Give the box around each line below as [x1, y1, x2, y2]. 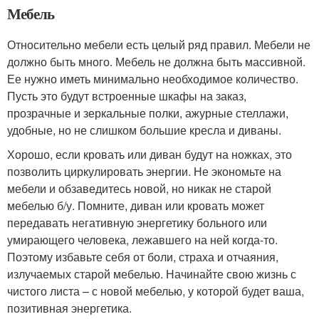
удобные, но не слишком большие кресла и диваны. [7, 122, 281, 139]
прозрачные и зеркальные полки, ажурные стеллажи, [7, 105, 288, 122]
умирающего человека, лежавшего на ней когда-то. [7, 231, 278, 249]
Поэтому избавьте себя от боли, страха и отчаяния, [7, 249, 278, 266]
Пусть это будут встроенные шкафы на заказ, [7, 88, 246, 105]
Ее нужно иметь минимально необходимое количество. [7, 70, 298, 88]
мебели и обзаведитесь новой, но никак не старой [7, 180, 271, 197]
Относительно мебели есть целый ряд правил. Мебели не [7, 36, 310, 53]
